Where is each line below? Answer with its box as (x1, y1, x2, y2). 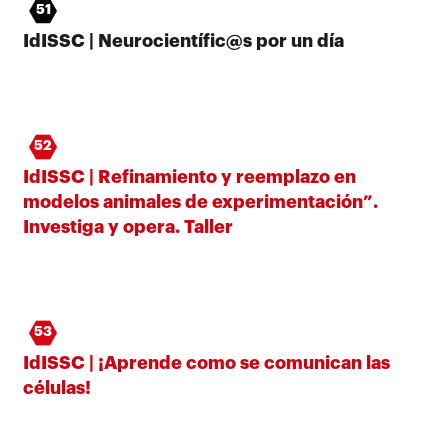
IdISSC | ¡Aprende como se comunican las (23, 353, 390, 372)
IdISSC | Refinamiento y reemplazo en (23, 167, 356, 186)
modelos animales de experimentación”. (23, 192, 378, 211)
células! (23, 378, 91, 397)
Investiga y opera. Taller (23, 217, 233, 236)
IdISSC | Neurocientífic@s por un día (23, 31, 344, 50)
